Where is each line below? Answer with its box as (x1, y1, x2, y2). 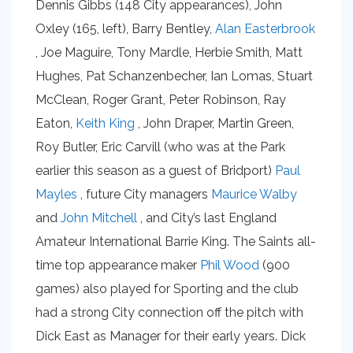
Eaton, (35, 116, 76, 131)
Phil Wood (200, 258, 259, 273)
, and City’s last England (137, 210, 277, 225)
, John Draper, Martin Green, (135, 116, 294, 131)
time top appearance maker (35, 258, 200, 273)
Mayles (35, 187, 77, 202)
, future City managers (77, 187, 211, 202)
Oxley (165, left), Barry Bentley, (35, 21, 215, 36)
